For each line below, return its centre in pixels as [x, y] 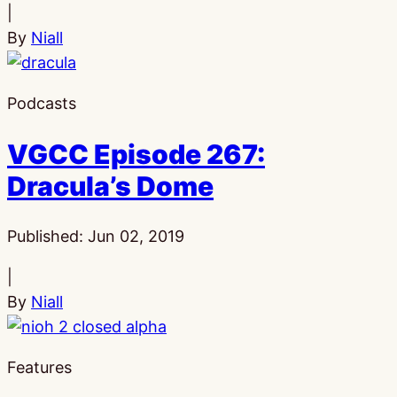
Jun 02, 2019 [136, 236]
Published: [47, 236]
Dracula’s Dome [110, 186]
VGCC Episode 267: [136, 154]
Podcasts [42, 103]
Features [39, 367]
